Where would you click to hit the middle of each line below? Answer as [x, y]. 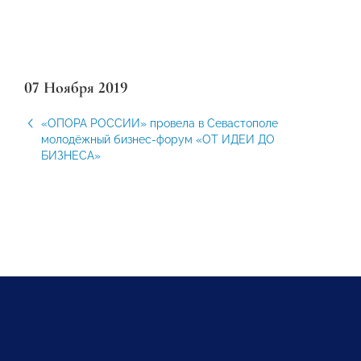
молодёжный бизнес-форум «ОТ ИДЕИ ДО [158, 139]
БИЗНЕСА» [71, 156]
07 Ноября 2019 [76, 88]
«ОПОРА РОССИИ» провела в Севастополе [160, 123]
